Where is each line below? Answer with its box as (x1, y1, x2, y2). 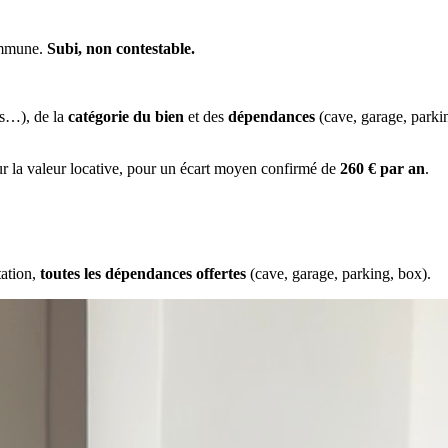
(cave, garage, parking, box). (246, 264, 431, 282)
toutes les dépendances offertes (40, 264, 246, 282)
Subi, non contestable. (47, 39, 195, 57)
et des (184, 107, 228, 125)
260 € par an (340, 159, 425, 177)
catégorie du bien (68, 107, 184, 125)
